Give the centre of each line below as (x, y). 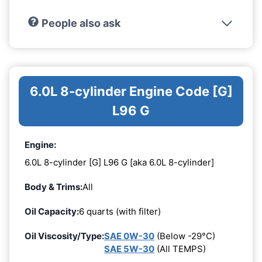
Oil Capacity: (52, 211)
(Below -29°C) (185, 236)
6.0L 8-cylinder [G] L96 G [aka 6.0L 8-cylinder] (119, 162)
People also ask (81, 23)
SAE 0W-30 (129, 236)
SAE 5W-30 (129, 249)
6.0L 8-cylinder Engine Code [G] (131, 92)
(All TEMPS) (180, 249)
